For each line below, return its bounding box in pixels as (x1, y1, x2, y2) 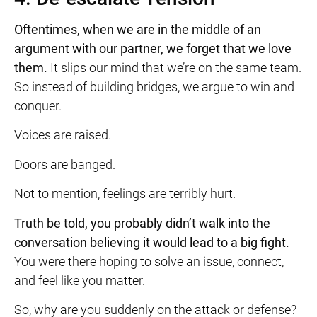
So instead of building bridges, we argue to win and (14, 79, 294, 95)
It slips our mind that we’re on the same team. (50, 60, 301, 76)
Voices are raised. (14, 127, 114, 143)
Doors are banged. (14, 156, 118, 172)
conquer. (14, 98, 62, 114)
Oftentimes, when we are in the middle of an (14, 22, 261, 38)
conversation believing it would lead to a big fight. (14, 234, 289, 250)
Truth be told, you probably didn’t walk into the (14, 215, 270, 231)
